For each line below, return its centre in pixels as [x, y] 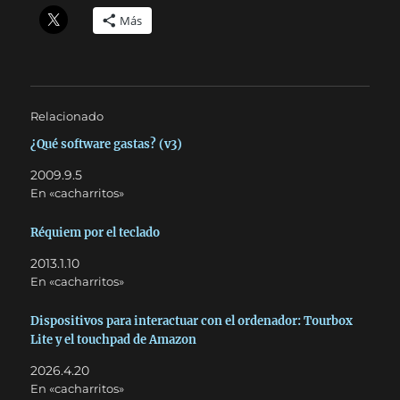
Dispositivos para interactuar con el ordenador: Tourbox [192, 321]
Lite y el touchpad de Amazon [114, 339]
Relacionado [67, 116]
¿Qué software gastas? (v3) [107, 144]
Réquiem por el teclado [96, 232]
